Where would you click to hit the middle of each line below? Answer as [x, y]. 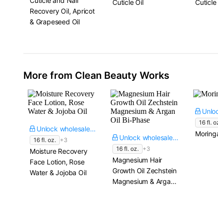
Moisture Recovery [59, 151]
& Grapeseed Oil [55, 22]
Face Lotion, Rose [57, 162]
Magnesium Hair [137, 160]
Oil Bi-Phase [131, 192]
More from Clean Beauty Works [96, 75]
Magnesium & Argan [144, 181]
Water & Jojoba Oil [58, 173]
